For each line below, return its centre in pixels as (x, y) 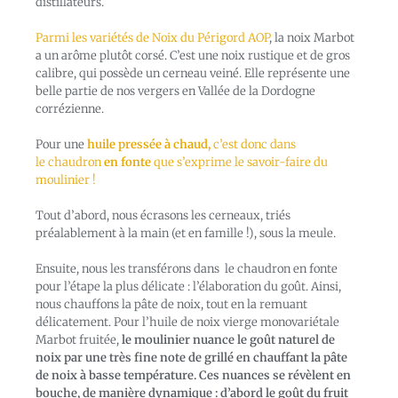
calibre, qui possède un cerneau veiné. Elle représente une (193, 74)
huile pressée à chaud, (149, 145)
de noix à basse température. (117, 376)
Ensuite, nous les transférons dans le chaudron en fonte (187, 269)
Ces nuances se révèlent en (275, 376)
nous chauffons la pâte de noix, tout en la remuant (171, 305)
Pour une (61, 145)
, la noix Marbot (312, 38)
